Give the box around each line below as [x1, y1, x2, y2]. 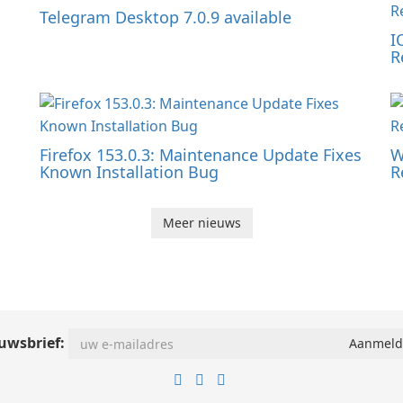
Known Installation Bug [40, 161, 219, 184]
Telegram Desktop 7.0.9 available [40, 6, 291, 29]
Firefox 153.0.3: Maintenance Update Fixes [40, 144, 362, 166]
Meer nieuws [162, 214, 241, 232]
